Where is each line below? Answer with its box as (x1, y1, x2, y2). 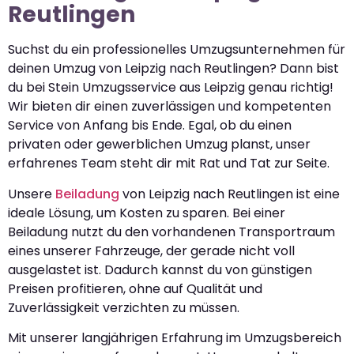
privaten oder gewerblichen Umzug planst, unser (8, 135, 311, 154)
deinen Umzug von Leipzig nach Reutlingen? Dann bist (8, 59, 339, 78)
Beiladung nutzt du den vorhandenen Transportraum (8, 222, 335, 241)
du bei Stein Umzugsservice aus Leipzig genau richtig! (8, 78, 333, 97)
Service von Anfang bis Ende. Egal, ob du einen (8, 116, 292, 135)
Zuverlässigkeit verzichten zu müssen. (8, 298, 239, 317)
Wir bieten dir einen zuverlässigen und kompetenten (8, 97, 331, 116)
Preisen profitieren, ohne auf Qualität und (8, 279, 262, 298)
